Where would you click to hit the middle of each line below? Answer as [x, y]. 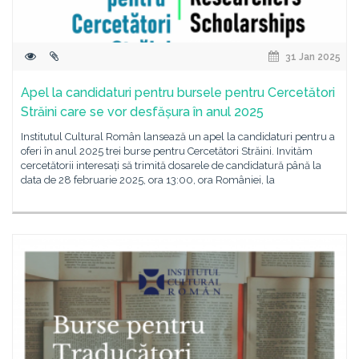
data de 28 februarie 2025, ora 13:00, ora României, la [148, 180]
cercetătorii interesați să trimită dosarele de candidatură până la [171, 165]
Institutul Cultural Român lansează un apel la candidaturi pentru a [178, 137]
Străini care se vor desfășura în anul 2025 [142, 112]
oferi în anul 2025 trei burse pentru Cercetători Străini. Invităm [167, 151]
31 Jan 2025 [312, 57]
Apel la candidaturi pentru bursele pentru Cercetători [178, 93]
